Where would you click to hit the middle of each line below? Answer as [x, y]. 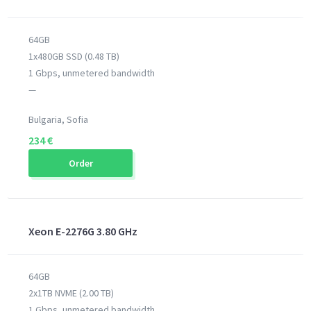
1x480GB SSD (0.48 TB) [74, 56]
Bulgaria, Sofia [59, 119]
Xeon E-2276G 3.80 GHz [83, 231]
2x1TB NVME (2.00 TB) [72, 293]
